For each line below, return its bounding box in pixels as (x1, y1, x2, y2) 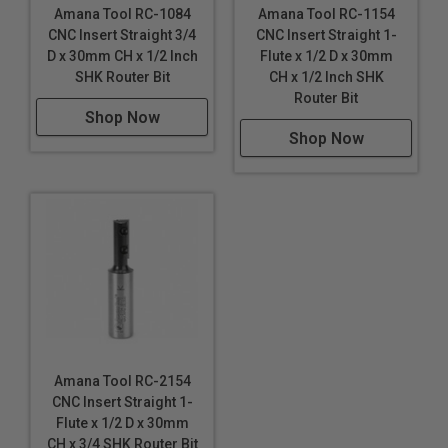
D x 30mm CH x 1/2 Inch (46, 48, 198, 65)
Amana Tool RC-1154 (257, 6, 395, 23)
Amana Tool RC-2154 (53, 373, 191, 390)
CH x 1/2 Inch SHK (268, 69, 384, 86)
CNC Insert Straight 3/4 (48, 27, 196, 44)
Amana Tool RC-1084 (53, 6, 191, 23)
